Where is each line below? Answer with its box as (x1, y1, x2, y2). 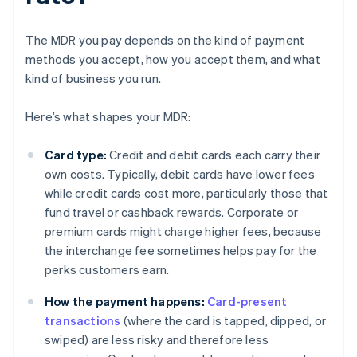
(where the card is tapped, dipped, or (120, 312, 327, 329)
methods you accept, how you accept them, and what (25, 51, 320, 68)
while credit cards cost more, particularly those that (45, 185, 328, 202)
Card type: (45, 147, 107, 163)
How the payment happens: (45, 293, 205, 310)
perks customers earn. (45, 261, 170, 278)
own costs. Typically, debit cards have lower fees (45, 166, 315, 182)
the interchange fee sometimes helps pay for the (45, 242, 317, 259)
